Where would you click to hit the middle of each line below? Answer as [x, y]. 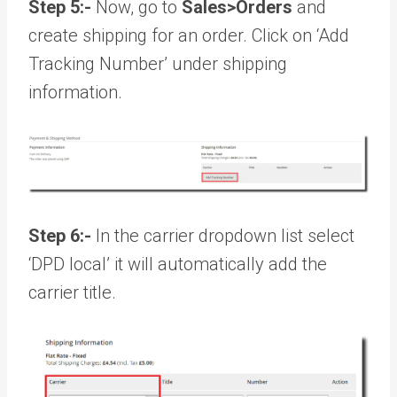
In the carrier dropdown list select [223, 236]
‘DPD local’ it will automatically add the [178, 264]
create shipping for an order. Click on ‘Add [189, 35]
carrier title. [72, 292]
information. [75, 92]
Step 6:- [60, 236]
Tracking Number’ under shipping [158, 64]
